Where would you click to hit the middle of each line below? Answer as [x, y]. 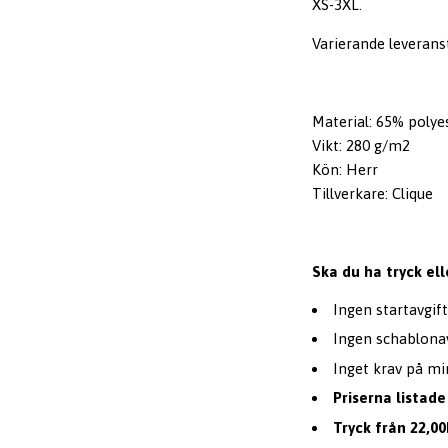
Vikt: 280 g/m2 [361, 145]
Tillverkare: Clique [372, 193]
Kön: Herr [345, 169]
